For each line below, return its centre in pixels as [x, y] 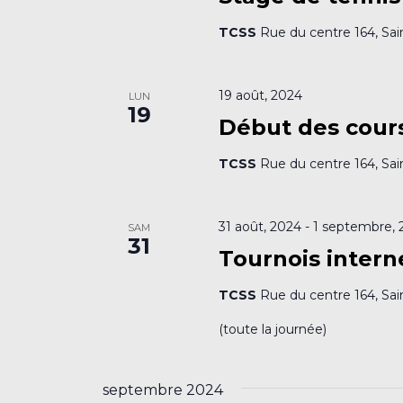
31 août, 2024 [260, 226]
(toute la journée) [273, 329]
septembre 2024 [163, 390]
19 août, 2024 [261, 95]
